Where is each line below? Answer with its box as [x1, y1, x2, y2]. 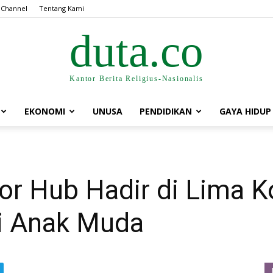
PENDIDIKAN [140, 105, 192, 117]
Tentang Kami [39, 4, 84, 13]
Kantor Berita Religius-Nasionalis [69, 74, 204, 83]
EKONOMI [24, 105, 65, 117]
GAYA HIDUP [219, 105, 271, 117]
